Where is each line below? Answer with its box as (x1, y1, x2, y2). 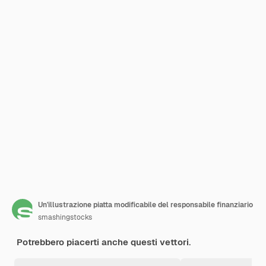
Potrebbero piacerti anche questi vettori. (17, 236, 191, 248)
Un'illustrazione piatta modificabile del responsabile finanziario (38, 200, 253, 210)
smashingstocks (38, 213, 92, 222)
